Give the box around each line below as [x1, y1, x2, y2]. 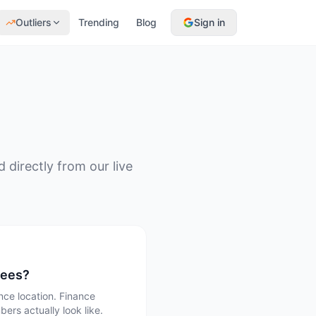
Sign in [194, 16, 225, 28]
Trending [78, 16, 119, 28]
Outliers [16, 16, 51, 28]
